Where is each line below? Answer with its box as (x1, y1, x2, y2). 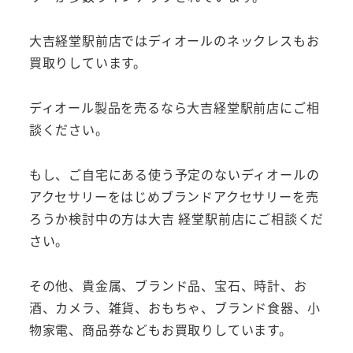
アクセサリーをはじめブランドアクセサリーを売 (28, 187, 319, 206)
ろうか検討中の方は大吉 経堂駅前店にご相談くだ (28, 209, 325, 229)
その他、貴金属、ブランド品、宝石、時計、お (28, 275, 307, 295)
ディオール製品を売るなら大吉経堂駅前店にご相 (28, 98, 320, 117)
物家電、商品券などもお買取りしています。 (28, 319, 292, 339)
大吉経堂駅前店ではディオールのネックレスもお (28, 31, 320, 50)
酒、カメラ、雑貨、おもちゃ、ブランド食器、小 (28, 297, 321, 317)
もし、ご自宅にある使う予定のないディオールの (28, 165, 320, 184)
